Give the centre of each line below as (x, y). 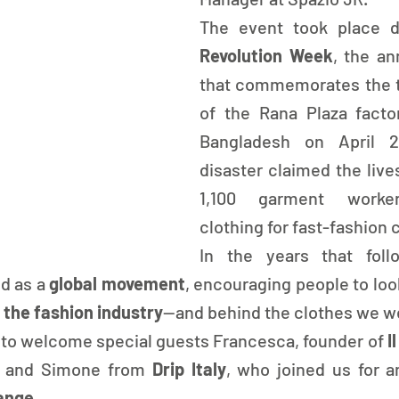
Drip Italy (189, 369)
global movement (115, 283)
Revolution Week (266, 55)
